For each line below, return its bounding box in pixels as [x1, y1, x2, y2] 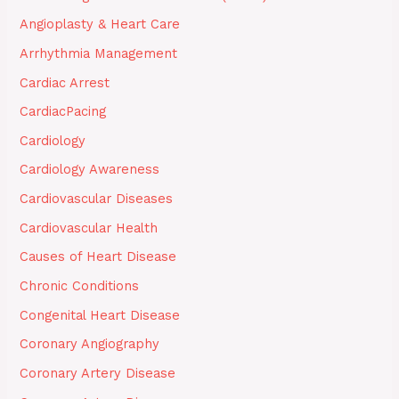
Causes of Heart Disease [20, 248, 177, 265]
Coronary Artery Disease [20, 364, 176, 381]
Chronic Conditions [20, 277, 140, 294]
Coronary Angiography [20, 336, 160, 353]
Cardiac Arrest [20, 74, 110, 91]
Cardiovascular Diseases [20, 191, 174, 208]
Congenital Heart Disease [20, 306, 181, 323]
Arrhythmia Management [20, 45, 178, 61]
